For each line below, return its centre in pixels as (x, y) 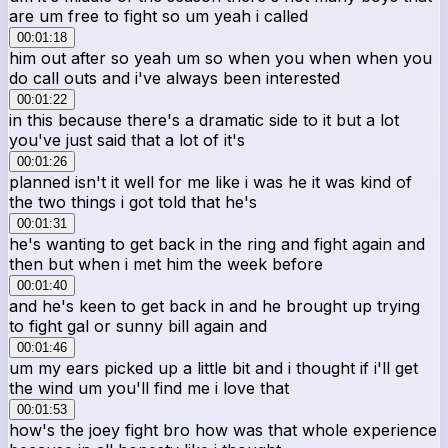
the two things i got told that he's (133, 201)
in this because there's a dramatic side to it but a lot (204, 119)
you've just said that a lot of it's (127, 139)
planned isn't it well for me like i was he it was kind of (210, 181)
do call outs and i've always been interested (174, 77)
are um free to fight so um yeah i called (158, 15)
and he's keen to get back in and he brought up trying (214, 305)
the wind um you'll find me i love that (149, 387)
